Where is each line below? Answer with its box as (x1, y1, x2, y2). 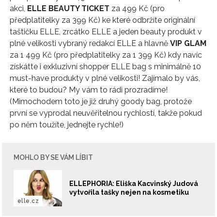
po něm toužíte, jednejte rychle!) (10, 120, 124, 129)
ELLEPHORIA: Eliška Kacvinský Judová (69, 180, 198, 187)
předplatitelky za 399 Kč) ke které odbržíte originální (10, 15, 195, 25)
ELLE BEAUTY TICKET (27, 3, 111, 13)
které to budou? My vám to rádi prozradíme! (10, 85, 168, 94)
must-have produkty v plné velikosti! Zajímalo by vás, (10, 73, 200, 83)
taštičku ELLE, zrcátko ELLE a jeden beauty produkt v (10, 27, 202, 36)
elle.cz (17, 197, 39, 204)
